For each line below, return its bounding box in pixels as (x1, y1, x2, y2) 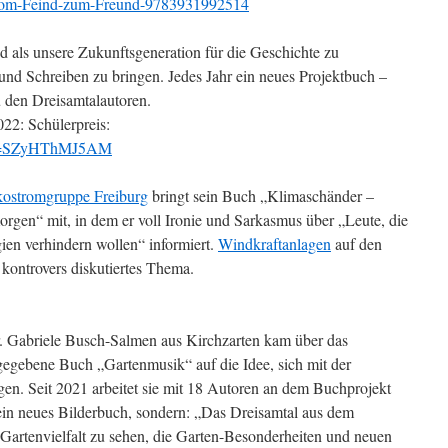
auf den (331, 233, 382, 254)
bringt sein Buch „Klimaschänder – (148, 185, 374, 206)
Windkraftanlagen (218, 233, 331, 254)
